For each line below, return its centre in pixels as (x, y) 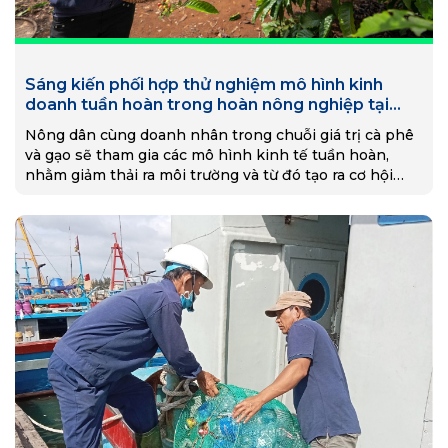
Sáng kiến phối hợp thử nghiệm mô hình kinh (204, 85)
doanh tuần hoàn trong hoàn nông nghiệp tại (207, 105)
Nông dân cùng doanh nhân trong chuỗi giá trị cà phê (219, 135)
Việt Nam (63, 125)
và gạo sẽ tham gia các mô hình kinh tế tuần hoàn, (207, 155)
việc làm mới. (71, 195)
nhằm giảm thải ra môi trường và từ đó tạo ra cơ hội (209, 175)
